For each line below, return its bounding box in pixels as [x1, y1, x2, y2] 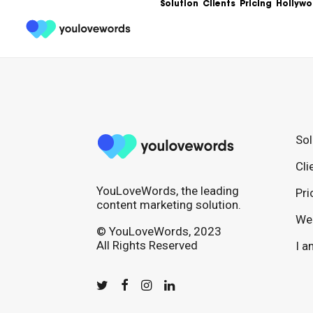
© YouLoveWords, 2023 [96, 224, 221, 238]
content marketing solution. [96, 198, 241, 212]
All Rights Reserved [96, 238, 198, 252]
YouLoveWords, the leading [96, 184, 239, 198]
